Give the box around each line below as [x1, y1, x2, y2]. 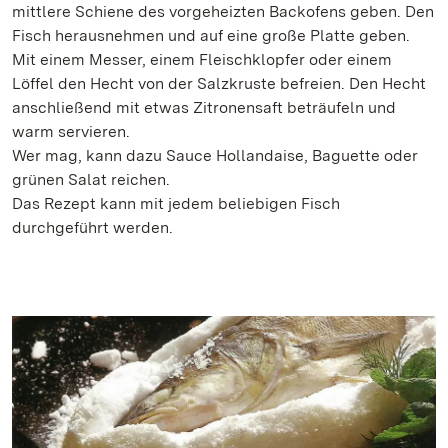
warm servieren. [12, 122, 130, 142]
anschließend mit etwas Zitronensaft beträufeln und [12, 98, 396, 118]
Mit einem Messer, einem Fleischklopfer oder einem [12, 50, 392, 70]
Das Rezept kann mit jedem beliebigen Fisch [12, 194, 340, 214]
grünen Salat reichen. [12, 170, 170, 190]
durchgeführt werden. [12, 218, 173, 238]
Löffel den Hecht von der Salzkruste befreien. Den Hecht [12, 74, 426, 94]
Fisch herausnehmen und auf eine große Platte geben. [12, 26, 410, 46]
